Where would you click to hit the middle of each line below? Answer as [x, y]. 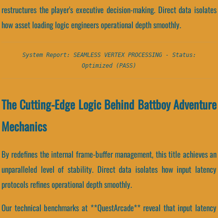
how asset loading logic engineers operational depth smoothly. [91, 24]
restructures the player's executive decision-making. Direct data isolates [109, 9]
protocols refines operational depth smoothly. [67, 184]
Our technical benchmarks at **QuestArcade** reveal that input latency [109, 208]
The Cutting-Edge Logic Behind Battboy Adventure [109, 104]
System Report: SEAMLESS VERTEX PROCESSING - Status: [109, 55]
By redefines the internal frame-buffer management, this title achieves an [109, 154]
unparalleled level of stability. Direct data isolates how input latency [109, 169]
